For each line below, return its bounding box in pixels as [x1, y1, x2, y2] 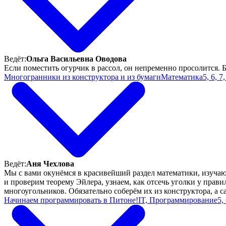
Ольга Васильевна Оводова [26, 54, 127, 63]
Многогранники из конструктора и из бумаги [4, 72, 161, 81]
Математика [161, 72, 203, 81]
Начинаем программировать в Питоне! [4, 195, 138, 204]
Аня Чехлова [26, 159, 74, 168]
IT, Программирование [138, 195, 217, 204]
